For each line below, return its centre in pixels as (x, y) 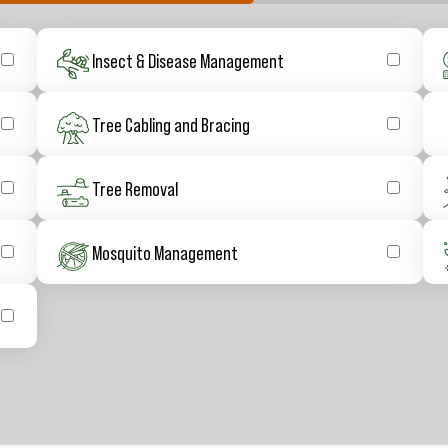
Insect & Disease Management (187, 59)
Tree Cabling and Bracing (170, 123)
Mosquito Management (164, 251)
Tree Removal (134, 187)
